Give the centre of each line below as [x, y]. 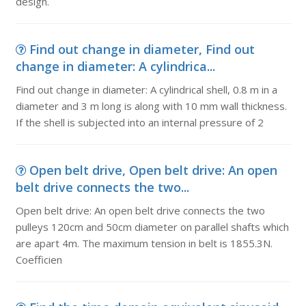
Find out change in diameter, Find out [142, 49]
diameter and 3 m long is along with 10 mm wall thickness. [151, 106]
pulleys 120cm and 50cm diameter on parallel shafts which [152, 227]
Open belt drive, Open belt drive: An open [153, 170]
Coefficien [39, 260]
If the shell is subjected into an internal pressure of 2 [139, 122]
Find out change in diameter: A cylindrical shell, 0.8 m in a [146, 89]
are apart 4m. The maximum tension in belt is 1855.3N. [144, 243]
